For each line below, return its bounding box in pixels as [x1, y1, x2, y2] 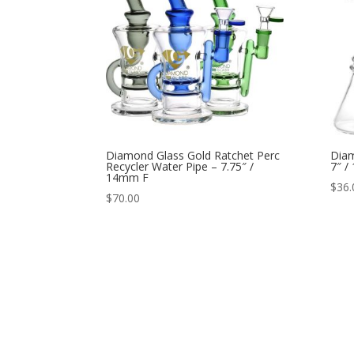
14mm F [106, 170, 149, 186]
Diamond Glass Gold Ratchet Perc [106, 148, 281, 164]
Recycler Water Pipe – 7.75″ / [106, 159, 254, 175]
